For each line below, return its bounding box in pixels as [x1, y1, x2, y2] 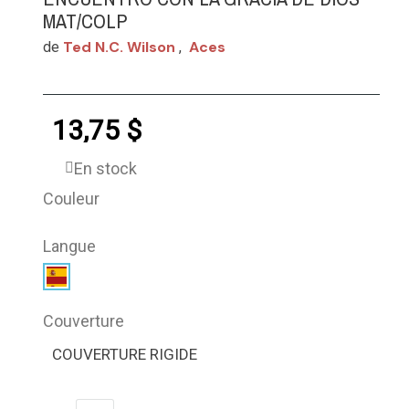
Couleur [43, 188, 100, 208]
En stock [74, 158, 138, 178]
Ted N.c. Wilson [63, 37, 176, 57]
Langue [43, 236, 97, 256]
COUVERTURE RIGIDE [52, 344, 198, 363]
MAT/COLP [43, 6, 128, 35]
